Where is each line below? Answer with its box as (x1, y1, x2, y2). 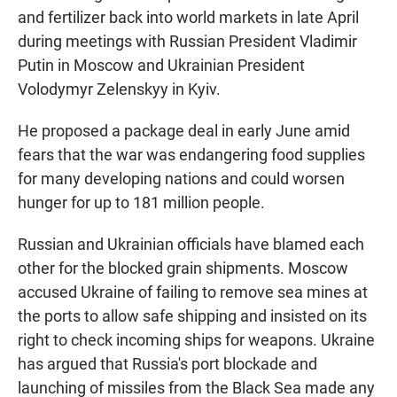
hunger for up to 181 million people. (18, 193, 265, 213)
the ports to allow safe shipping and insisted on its (18, 307, 367, 326)
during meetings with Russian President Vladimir (18, 32, 357, 51)
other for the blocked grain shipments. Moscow (18, 259, 348, 278)
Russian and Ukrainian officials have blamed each (18, 235, 364, 254)
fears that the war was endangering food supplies (18, 145, 365, 165)
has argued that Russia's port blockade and (18, 354, 317, 374)
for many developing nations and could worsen (18, 169, 345, 189)
